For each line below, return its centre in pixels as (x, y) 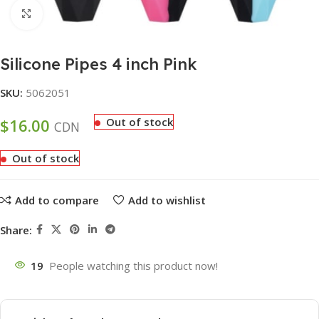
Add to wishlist (167, 200)
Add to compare (57, 200)
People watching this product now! (134, 266)
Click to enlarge (81, 14)
